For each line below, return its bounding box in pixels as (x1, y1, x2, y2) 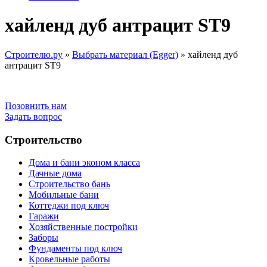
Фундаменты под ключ (29, 243, 122, 254)
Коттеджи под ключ (29, 200, 109, 211)
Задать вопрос (5, 111, 62, 122)
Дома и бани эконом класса (29, 157, 140, 168)
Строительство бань (29, 179, 110, 190)
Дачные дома (29, 168, 82, 179)
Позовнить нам (5, 100, 67, 111)
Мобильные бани (29, 190, 99, 200)
